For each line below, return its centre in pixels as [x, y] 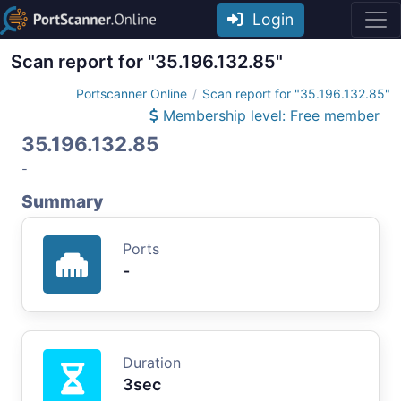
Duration [152, 362]
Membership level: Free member [269, 115]
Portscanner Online [132, 93]
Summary [62, 201]
